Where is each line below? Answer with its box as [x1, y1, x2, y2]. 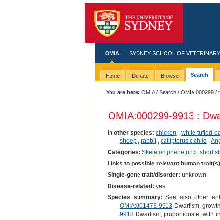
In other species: [107, 129, 155, 136]
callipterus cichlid [160, 137, 207, 144]
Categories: [107, 148, 140, 156]
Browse [160, 73, 179, 79]
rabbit [140, 137, 156, 144]
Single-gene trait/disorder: [107, 171, 180, 178]
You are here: [106, 89, 140, 95]
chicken [156, 129, 177, 136]
